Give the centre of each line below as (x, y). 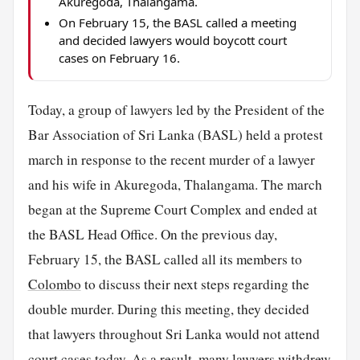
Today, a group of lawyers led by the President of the (176, 110)
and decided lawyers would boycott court (172, 41)
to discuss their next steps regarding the (195, 284)
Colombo (54, 284)
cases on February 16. (119, 58)
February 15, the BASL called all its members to (165, 260)
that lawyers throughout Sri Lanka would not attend (174, 334)
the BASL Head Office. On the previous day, (152, 235)
